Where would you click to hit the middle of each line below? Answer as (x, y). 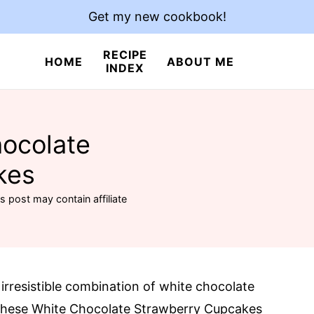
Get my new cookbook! (157, 16)
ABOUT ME (200, 61)
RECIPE (125, 55)
